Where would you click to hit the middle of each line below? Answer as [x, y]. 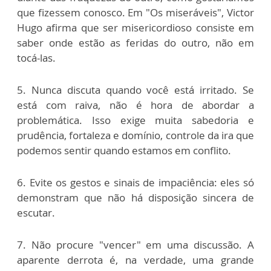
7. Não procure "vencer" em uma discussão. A [135, 244]
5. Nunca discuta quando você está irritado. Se [135, 90]
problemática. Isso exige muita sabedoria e [135, 120]
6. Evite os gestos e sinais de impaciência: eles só [135, 182]
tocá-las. [38, 57]
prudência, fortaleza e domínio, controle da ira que [135, 135]
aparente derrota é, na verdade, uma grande [135, 260]
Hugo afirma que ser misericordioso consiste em [135, 27]
